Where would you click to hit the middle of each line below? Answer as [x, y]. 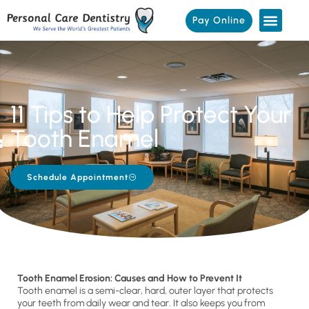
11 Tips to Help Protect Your [151, 115]
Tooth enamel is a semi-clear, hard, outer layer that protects [145, 291]
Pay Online [219, 21]
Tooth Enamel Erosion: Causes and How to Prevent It [130, 279]
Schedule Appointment [78, 178]
